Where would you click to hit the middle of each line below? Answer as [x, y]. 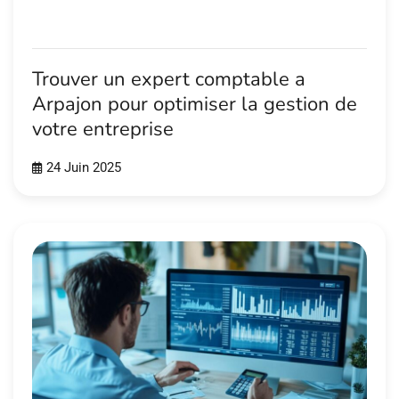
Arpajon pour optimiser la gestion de [195, 105]
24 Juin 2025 [84, 167]
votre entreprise [103, 130]
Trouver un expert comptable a [169, 80]
